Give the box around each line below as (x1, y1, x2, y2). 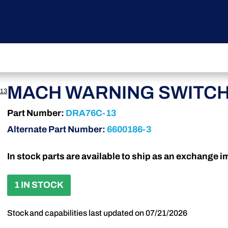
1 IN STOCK (14, 180, 64, 190)
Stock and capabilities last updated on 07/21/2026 (7, 208, 187, 217)
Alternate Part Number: (7, 125, 107, 135)
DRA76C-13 (65, 108, 116, 119)
